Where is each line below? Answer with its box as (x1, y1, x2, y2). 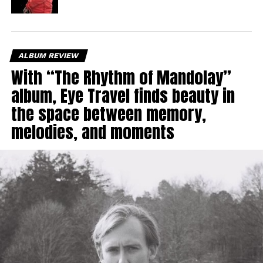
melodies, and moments (11, 119, 174, 145)
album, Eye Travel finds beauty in (11, 83, 235, 109)
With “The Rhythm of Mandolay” (11, 65, 231, 90)
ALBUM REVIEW (17, 51, 80, 60)
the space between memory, (11, 101, 206, 127)
